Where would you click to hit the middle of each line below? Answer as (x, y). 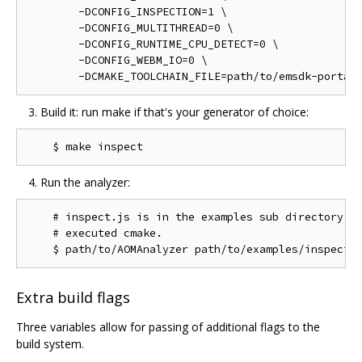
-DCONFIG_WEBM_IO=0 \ (117, 60)
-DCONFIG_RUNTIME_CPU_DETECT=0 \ (153, 44)
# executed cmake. (95, 233)
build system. (50, 343)
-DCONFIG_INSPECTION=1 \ (127, 11)
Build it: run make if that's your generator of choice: (175, 112)
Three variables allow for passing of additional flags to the (168, 326)
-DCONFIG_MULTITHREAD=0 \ (130, 27)
